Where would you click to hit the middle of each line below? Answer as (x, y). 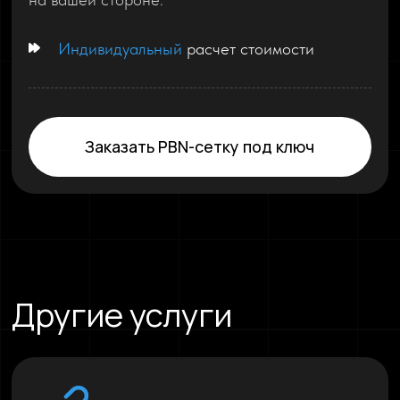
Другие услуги (122, 314)
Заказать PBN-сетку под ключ (200, 146)
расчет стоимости (249, 48)
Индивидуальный (121, 48)
